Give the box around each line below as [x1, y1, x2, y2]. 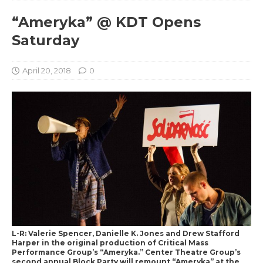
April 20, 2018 [22, 65, 71, 75]
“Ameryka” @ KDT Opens [12, 13, 201, 31]
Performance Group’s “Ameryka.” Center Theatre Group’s [12, 247, 241, 257]
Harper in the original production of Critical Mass [12, 238, 208, 247]
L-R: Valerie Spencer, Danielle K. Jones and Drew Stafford [12, 228, 240, 238]
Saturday [12, 31, 79, 49]
